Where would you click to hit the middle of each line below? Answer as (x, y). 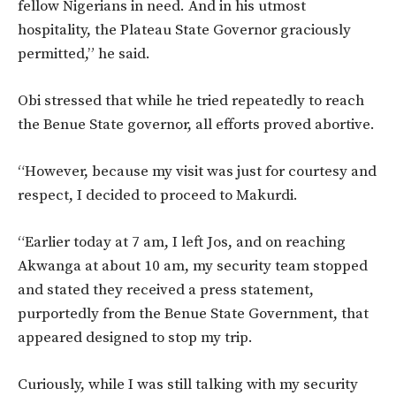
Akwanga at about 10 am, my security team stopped (193, 266)
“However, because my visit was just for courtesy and (197, 171)
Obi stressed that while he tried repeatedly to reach (191, 100)
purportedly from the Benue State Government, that (193, 313)
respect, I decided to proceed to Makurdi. (158, 195)
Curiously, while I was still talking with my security (188, 384)
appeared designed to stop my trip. (135, 337)
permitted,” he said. (84, 53)
